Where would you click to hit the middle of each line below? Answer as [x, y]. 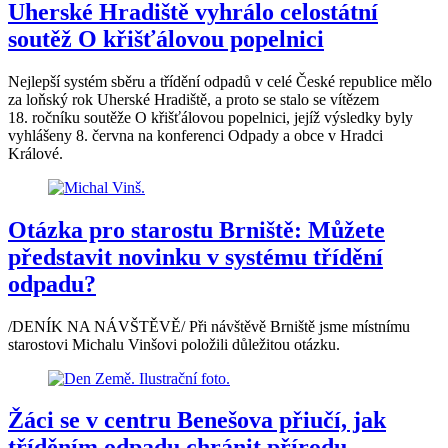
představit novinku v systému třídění [195, 256]
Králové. [35, 153]
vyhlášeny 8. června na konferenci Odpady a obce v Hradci [195, 135]
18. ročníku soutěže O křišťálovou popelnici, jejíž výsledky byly [210, 117]
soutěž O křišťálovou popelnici [166, 38]
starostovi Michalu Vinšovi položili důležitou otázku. [176, 344]
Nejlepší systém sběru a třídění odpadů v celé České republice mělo [220, 81]
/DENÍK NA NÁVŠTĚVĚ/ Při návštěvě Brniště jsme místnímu [209, 326]
